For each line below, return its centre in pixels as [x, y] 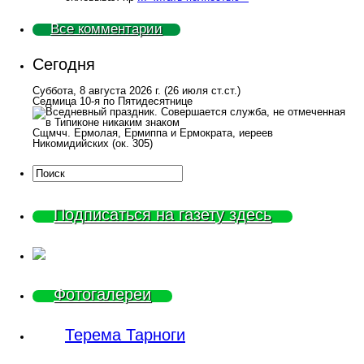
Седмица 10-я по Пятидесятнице [113, 101]
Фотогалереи [102, 294]
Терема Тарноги [125, 334]
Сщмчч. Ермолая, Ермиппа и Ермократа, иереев [153, 132]
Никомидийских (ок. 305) [93, 143]
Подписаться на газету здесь [162, 214]
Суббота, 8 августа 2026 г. [98, 90]
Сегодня [64, 64]
